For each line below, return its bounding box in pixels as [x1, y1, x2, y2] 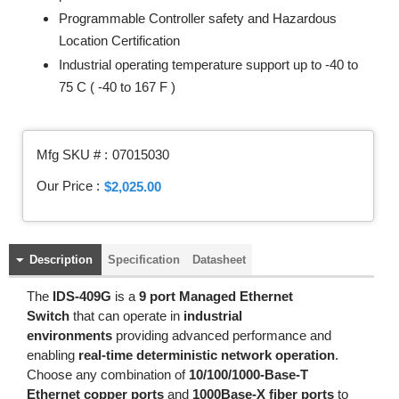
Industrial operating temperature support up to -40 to [59, 57, 358, 72]
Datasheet [192, 253, 246, 266]
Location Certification [59, 33, 180, 48]
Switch [27, 308, 69, 323]
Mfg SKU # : [37, 148, 108, 162]
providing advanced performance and [112, 328, 331, 343]
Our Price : [37, 179, 100, 193]
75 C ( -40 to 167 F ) [59, 79, 175, 94]
